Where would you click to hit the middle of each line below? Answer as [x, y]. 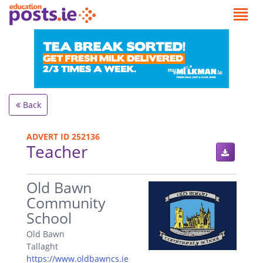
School [49, 218]
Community [66, 203]
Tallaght [42, 247]
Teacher [57, 151]
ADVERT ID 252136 [63, 136]
